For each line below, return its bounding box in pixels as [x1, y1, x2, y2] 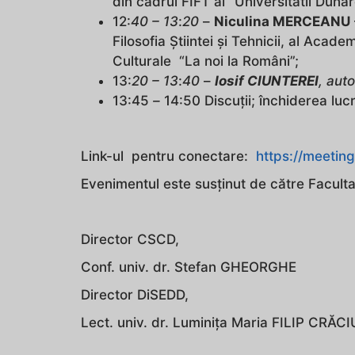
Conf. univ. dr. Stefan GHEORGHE [81, 258, 296, 275]
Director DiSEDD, [81, 286, 189, 303]
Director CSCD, [81, 231, 179, 247]
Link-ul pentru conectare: [81, 147, 256, 164]
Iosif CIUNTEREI [215, 72, 319, 89]
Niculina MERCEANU [214, 13, 350, 29]
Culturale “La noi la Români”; [113, 52, 299, 69]
